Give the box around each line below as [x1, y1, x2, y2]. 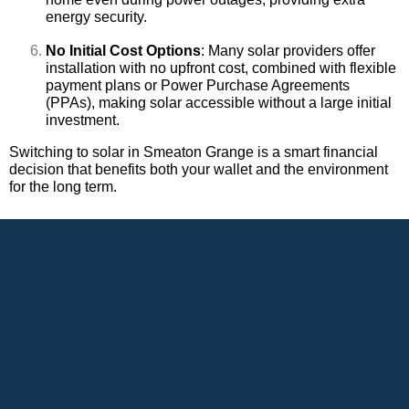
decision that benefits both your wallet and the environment [9, 162, 388, 178]
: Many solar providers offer [201, 43, 375, 59]
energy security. [46, 9, 147, 26]
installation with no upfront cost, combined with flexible [46, 60, 396, 77]
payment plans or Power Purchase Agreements [46, 78, 350, 94]
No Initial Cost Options [46, 43, 201, 59]
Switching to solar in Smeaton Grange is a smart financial [9, 144, 378, 161]
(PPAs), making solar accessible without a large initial [46, 95, 392, 111]
